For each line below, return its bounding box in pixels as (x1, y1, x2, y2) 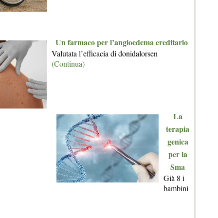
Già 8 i (163, 172, 184, 183)
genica (167, 135, 188, 147)
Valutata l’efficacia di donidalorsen (52, 48, 158, 58)
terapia (166, 123, 189, 134)
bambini (163, 182, 188, 193)
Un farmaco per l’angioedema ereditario (55, 36, 188, 48)
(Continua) (52, 58, 85, 69)
